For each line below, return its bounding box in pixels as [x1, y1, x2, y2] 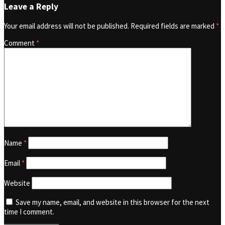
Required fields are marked [131, 21, 216, 31]
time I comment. [4, 206, 54, 216]
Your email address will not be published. [4, 21, 129, 31]
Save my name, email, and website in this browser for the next [16, 197, 209, 207]
